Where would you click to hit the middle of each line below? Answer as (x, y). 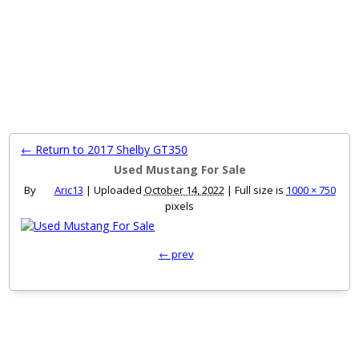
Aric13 (69, 190)
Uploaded (117, 190)
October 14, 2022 (184, 190)
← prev (176, 254)
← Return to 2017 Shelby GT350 (104, 149)
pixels (179, 206)
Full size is (259, 190)
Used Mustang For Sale (179, 169)
